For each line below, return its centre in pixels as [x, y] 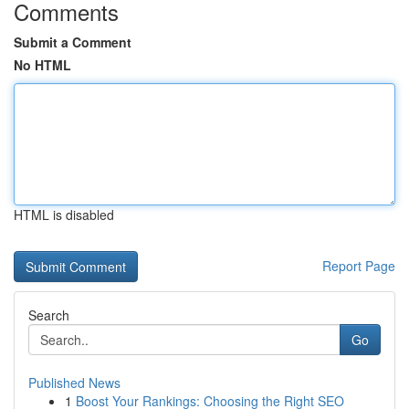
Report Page [359, 266]
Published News [74, 383]
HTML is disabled [64, 215]
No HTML [42, 65]
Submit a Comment [73, 42]
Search [49, 315]
